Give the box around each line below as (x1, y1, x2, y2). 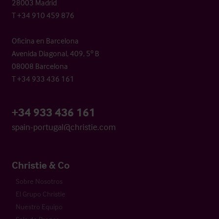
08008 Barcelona (12, 61, 68, 71)
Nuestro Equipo (16, 201, 63, 211)
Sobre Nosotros (16, 176, 63, 186)
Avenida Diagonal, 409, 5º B (12, 48, 99, 58)
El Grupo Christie (16, 189, 66, 198)
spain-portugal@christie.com (12, 121, 116, 132)
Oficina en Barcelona (12, 35, 79, 45)
